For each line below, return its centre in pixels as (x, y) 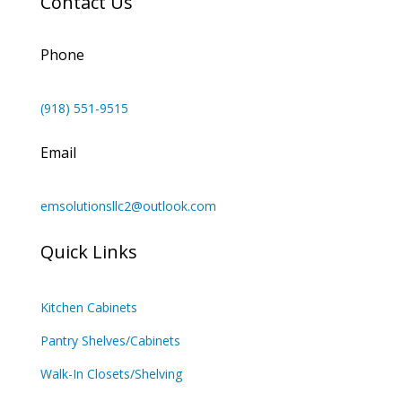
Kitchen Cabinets (88, 307)
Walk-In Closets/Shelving (111, 374)
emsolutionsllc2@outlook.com (128, 206)
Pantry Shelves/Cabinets (110, 341)
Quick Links (88, 252)
